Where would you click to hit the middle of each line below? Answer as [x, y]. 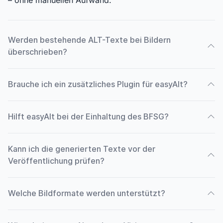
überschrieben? [38, 52]
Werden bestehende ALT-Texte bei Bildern [90, 40]
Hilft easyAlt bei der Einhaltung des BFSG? [88, 117]
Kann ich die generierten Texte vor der [82, 149]
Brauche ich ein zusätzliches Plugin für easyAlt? [98, 85]
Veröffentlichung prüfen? [56, 161]
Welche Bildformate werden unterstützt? [87, 194]
